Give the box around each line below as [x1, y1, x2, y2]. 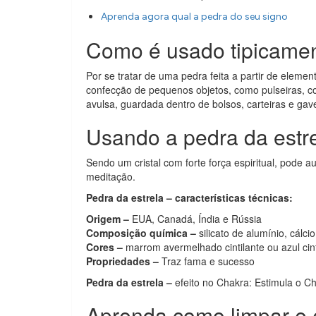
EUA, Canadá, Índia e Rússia [129, 212, 262, 226]
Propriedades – [86, 254, 159, 268]
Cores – [86, 240, 123, 254]
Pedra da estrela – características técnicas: [86, 190, 293, 205]
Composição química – [86, 226, 196, 240]
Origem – [86, 212, 129, 226]
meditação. [86, 169, 135, 183]
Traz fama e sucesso [159, 254, 255, 268]
